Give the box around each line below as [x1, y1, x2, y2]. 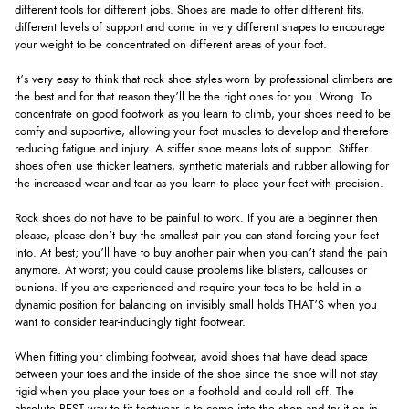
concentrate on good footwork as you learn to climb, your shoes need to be [15, 109, 391, 121]
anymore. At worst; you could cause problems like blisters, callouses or [15, 265, 367, 278]
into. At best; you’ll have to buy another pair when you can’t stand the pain [15, 247, 388, 260]
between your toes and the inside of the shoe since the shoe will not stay [15, 369, 378, 382]
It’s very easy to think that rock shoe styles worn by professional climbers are [15, 74, 393, 87]
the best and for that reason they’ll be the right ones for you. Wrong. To [15, 91, 372, 104]
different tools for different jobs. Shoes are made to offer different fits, [15, 4, 364, 16]
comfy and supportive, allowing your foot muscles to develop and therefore [15, 126, 389, 139]
